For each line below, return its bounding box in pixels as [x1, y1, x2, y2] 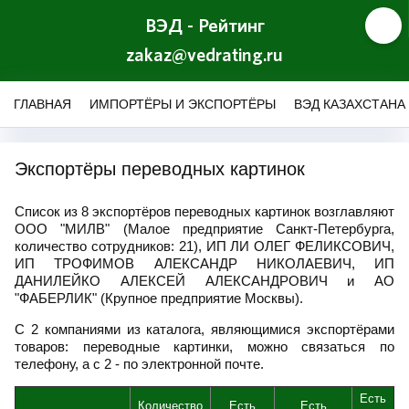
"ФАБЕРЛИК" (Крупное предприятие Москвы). [15, 290, 303, 306]
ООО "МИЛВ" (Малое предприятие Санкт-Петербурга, [15, 221, 394, 236]
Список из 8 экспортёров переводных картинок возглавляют [15, 204, 394, 219]
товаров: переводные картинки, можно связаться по [15, 339, 394, 354]
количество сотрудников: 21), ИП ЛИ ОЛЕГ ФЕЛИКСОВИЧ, [15, 238, 394, 254]
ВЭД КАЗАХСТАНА [294, 97, 405, 111]
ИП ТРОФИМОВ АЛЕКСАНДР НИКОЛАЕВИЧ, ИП [15, 256, 394, 271]
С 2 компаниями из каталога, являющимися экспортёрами [15, 321, 394, 337]
